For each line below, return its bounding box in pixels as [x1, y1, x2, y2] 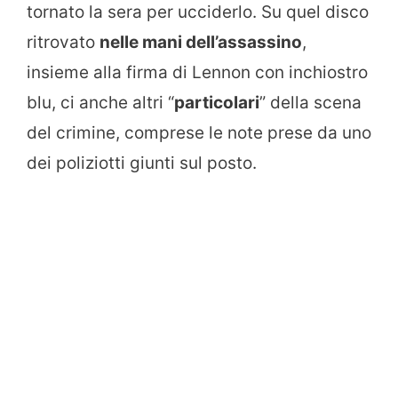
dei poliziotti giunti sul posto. [27, 153, 257, 174]
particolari [174, 92, 259, 114]
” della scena [259, 92, 362, 114]
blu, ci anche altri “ [27, 92, 174, 114]
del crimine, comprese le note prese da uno [27, 123, 371, 144]
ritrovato [27, 32, 99, 53]
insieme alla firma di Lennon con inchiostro [27, 62, 368, 84]
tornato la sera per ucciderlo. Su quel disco [27, 2, 369, 23]
